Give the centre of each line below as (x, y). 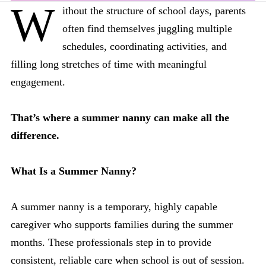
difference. (35, 135)
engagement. (38, 82)
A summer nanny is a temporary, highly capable (114, 207)
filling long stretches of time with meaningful (109, 64)
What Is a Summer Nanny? (74, 171)
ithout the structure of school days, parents (154, 11)
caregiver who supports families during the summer (122, 224)
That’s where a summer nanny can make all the (120, 118)
